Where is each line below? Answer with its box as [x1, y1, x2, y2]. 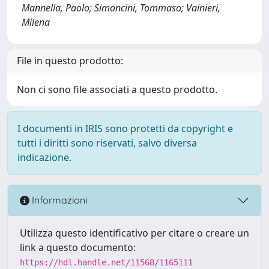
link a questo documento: [20, 240, 136, 254]
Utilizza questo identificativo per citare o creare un [20, 226, 249, 240]
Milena [22, 15, 50, 29]
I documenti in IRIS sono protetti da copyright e [17, 121, 233, 135]
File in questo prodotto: [17, 53, 123, 67]
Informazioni [29, 194, 87, 207]
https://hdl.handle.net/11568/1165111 [20, 257, 193, 267]
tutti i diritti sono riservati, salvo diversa [17, 136, 197, 150]
